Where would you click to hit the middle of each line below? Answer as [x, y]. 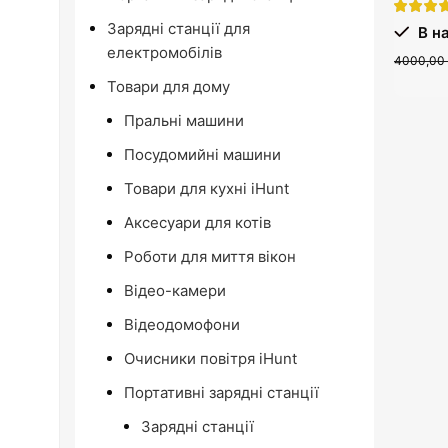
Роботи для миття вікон [210, 256]
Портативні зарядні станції [221, 392]
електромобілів [164, 52]
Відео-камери [175, 290]
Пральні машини [184, 120]
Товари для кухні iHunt [206, 188]
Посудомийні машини [202, 154]
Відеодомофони [182, 324]
